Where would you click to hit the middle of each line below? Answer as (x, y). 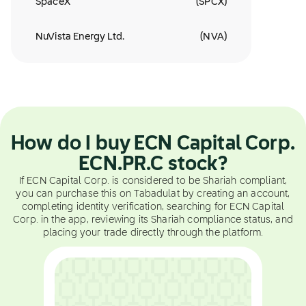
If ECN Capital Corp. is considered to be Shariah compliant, (153, 181)
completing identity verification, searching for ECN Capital (153, 207)
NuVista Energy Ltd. (80, 37)
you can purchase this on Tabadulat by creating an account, (153, 194)
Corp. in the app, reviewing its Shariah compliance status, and (153, 220)
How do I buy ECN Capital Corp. (153, 144)
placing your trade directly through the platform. (153, 233)
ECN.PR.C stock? (153, 165)
